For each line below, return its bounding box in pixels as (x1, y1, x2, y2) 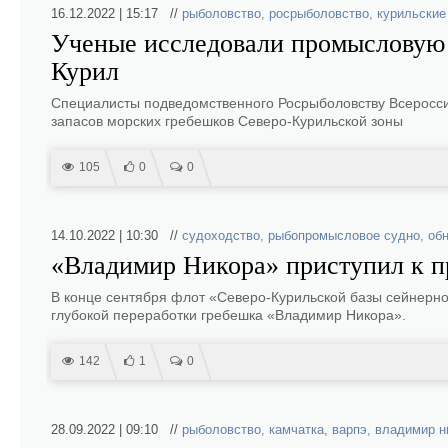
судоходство (182, 228, 260, 243)
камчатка (269, 422, 324, 437)
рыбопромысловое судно (268, 228, 420, 243)
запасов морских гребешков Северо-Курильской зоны (51, 113, 403, 129)
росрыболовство (269, 6, 369, 21)
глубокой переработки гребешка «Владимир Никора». (51, 307, 406, 323)
